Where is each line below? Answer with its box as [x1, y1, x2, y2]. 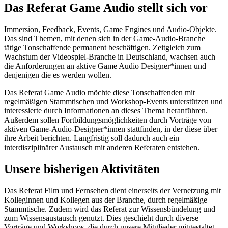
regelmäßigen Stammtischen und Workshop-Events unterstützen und [4, 97, 223, 106]
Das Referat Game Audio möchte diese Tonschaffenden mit [4, 88, 195, 97]
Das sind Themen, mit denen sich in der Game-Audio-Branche [4, 34, 205, 43]
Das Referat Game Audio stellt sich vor [4, 1, 208, 15]
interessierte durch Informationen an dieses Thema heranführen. [4, 106, 208, 116]
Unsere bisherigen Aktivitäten [4, 162, 160, 176]
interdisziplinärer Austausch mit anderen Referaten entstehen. [4, 143, 199, 152]
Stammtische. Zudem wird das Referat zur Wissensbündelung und [4, 205, 215, 214]
